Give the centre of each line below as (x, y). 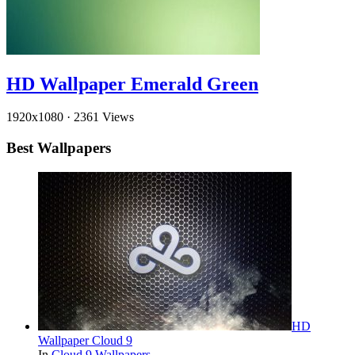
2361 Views (104, 117)
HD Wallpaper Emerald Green (132, 84)
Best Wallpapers (59, 148)
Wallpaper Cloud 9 (85, 340)
